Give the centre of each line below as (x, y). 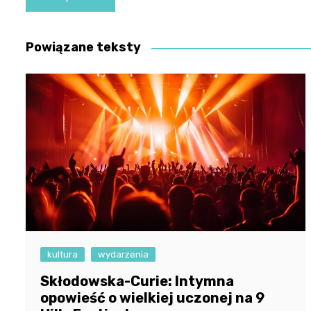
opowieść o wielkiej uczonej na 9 (152, 298)
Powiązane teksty (83, 48)
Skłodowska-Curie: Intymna (137, 281)
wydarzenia (123, 255)
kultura (62, 255)
